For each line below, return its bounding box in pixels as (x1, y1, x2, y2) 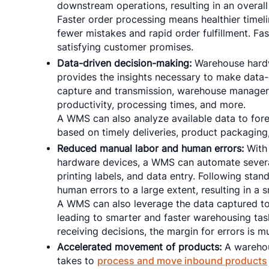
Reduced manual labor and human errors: (57, 142, 244, 154)
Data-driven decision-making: (57, 57, 192, 69)
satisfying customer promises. (57, 41, 194, 53)
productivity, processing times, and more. (57, 98, 246, 110)
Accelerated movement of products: (57, 241, 222, 253)
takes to (57, 255, 98, 267)
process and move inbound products (97, 255, 268, 267)
